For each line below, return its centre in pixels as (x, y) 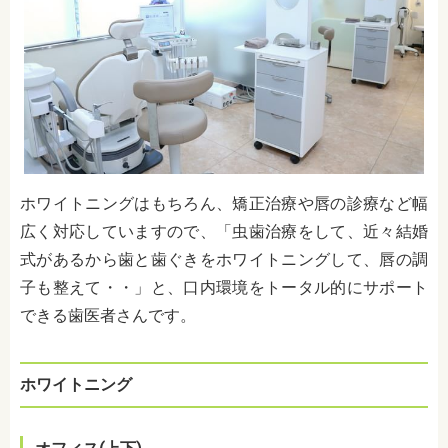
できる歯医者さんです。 (108, 315)
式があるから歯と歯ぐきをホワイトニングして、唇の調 (224, 259)
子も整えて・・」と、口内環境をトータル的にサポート (224, 287)
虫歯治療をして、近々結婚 (330, 231)
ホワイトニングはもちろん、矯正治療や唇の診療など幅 (224, 203)
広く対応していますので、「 (126, 231)
